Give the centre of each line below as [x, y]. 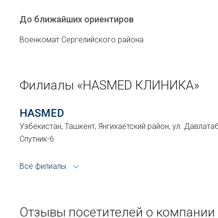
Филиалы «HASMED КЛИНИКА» [109, 85]
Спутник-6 [37, 139]
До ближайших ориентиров [77, 19]
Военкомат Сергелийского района [82, 40]
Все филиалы [43, 166]
